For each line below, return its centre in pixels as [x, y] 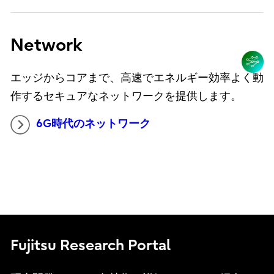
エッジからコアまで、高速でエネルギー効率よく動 [137, 78]
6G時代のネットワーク [93, 124]
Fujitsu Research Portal [90, 245]
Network [46, 46]
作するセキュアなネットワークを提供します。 [126, 97]
